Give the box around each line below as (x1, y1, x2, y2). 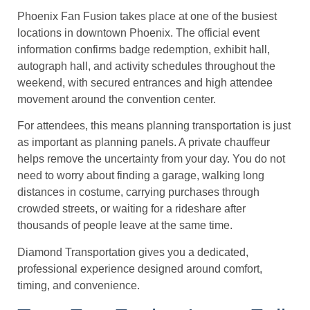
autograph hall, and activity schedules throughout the (17, 60, 275, 72)
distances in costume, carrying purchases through (17, 186, 259, 199)
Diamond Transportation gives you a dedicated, (17, 246, 248, 258)
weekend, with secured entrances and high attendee (17, 76, 273, 89)
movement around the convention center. (17, 93, 216, 105)
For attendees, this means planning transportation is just (17, 120, 291, 132)
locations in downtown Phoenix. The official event (17, 26, 259, 39)
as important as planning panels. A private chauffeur (17, 136, 270, 149)
